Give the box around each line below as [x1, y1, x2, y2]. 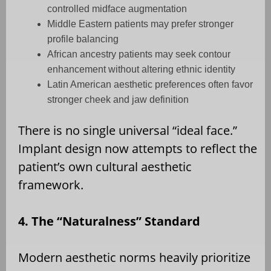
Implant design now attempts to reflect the [18, 140, 257, 157]
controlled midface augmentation [47, 3, 187, 14]
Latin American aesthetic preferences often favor [47, 79, 253, 90]
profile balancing [47, 33, 119, 44]
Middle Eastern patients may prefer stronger [47, 18, 233, 29]
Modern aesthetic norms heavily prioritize [18, 249, 250, 266]
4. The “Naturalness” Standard [18, 212, 200, 229]
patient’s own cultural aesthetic [18, 158, 192, 175]
